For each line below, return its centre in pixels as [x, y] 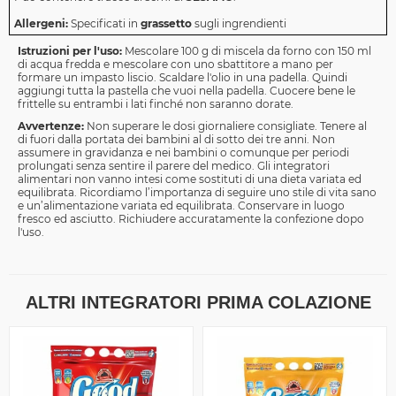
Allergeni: [41, 24]
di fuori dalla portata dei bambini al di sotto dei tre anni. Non [176, 140]
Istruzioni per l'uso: [70, 51]
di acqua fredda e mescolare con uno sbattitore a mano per [175, 65]
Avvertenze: [51, 126]
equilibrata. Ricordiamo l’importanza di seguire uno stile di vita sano [197, 193]
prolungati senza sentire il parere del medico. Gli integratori [174, 166]
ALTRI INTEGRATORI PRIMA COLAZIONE [198, 303]
